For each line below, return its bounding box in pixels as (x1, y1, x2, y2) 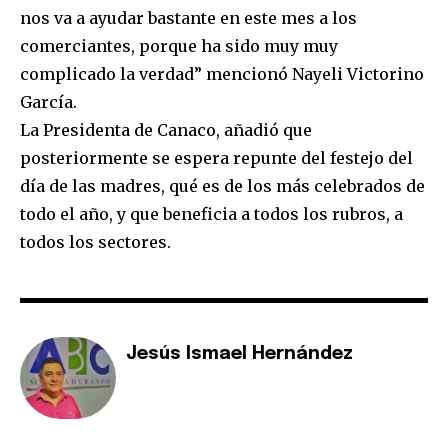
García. (20, 92, 77, 113)
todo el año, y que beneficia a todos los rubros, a (20, 204, 403, 225)
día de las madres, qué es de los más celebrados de (20, 176, 425, 197)
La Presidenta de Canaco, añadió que (20, 120, 312, 141)
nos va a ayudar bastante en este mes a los (20, 8, 357, 29)
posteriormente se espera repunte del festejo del (20, 148, 413, 169)
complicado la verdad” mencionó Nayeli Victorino (20, 64, 424, 85)
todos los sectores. (20, 232, 171, 253)
